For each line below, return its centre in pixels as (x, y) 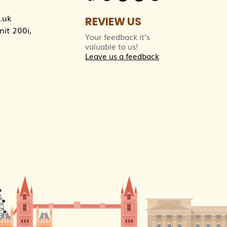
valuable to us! (111, 46)
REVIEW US (113, 21)
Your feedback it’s (118, 36)
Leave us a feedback (122, 55)
